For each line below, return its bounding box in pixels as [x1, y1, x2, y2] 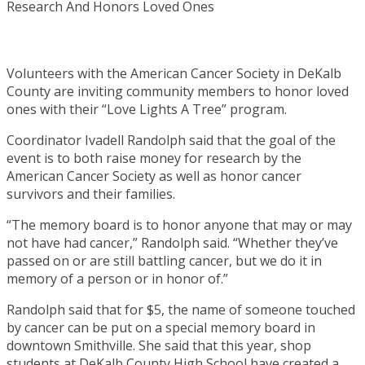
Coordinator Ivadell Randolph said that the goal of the [7, 130, 336, 149]
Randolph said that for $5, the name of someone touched [7, 300, 355, 319]
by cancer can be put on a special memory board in [7, 318, 315, 336]
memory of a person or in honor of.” [7, 269, 228, 288]
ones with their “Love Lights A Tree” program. [7, 99, 287, 118]
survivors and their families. [7, 184, 175, 203]
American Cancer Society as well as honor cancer [7, 166, 301, 185]
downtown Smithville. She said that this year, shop [7, 336, 311, 354]
